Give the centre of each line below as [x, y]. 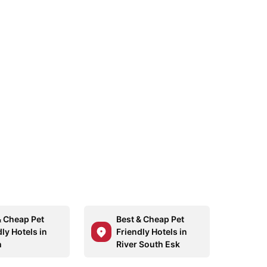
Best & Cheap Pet [150, 219]
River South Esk [148, 244]
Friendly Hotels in [151, 232]
